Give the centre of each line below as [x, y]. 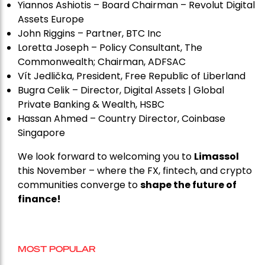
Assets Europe [51, 20]
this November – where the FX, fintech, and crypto [135, 171]
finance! [39, 199]
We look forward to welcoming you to [106, 157]
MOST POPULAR [56, 249]
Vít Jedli [36, 76]
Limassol [216, 157]
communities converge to [79, 185]
